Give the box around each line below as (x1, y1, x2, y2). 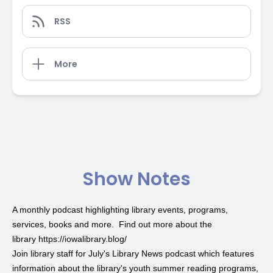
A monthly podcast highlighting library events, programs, (12, 205, 228, 214)
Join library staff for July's (12, 249, 112, 258)
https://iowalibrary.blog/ (38, 234, 127, 244)
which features (196, 249, 254, 258)
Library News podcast (112, 249, 196, 258)
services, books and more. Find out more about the (12, 219, 212, 229)
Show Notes (82, 166, 191, 192)
